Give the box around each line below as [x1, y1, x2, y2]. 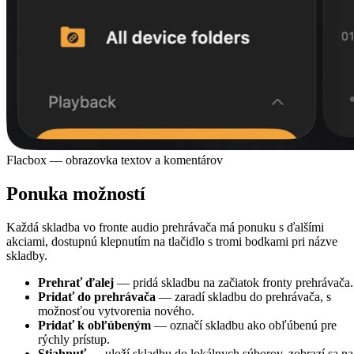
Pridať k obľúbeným [38, 318, 151, 332]
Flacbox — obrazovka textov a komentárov [6, 153, 223, 167]
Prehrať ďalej [38, 275, 114, 289]
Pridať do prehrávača [38, 289, 156, 303]
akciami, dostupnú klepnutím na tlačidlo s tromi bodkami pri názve [6, 234, 337, 248]
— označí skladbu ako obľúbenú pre [151, 318, 337, 332]
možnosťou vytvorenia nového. [38, 303, 194, 318]
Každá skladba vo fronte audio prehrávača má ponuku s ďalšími [6, 220, 324, 234]
